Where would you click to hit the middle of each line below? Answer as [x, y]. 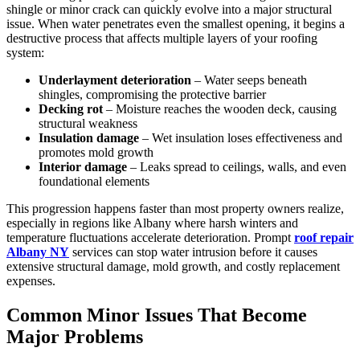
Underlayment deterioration [115, 80]
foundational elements [94, 181]
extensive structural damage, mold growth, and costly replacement [173, 266]
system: [25, 52]
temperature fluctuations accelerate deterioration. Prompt [150, 237]
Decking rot [71, 108]
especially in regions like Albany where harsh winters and [152, 223]
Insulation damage [89, 137]
